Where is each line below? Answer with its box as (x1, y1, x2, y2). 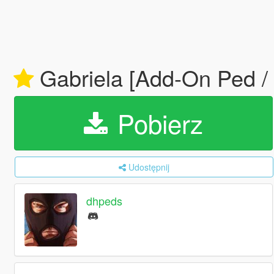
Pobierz (109, 105, 203, 141)
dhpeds (86, 193, 123, 209)
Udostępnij (128, 161, 169, 173)
